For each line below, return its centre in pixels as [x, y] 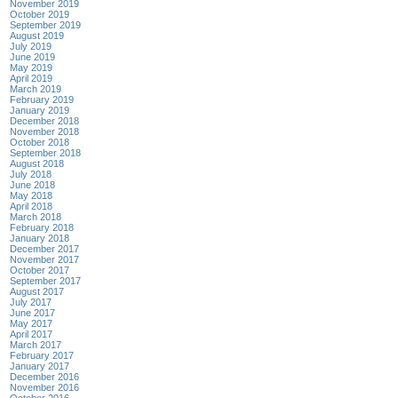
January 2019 [40, 110]
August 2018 [37, 163]
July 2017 [31, 302]
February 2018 [42, 227]
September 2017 [45, 280]
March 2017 [36, 344]
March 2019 [36, 88]
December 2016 [44, 376]
